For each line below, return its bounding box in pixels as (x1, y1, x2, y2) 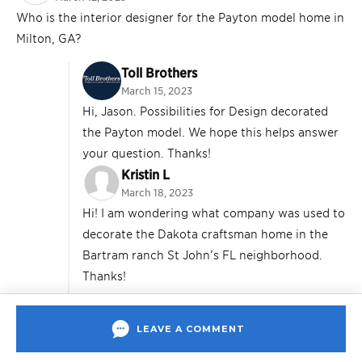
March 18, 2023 (121, 186, 193, 200)
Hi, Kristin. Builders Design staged (149, 340, 340, 356)
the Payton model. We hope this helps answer (82, 124, 339, 140)
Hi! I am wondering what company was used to (82, 204, 345, 221)
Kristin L (121, 166, 170, 183)
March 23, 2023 (187, 322, 260, 335)
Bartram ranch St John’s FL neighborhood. (82, 246, 322, 263)
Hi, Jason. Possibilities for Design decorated (82, 103, 328, 119)
